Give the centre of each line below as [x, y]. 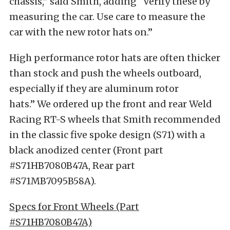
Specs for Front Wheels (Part [74, 207]
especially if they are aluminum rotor [94, 89]
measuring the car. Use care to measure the [107, 17]
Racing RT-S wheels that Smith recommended [115, 119]
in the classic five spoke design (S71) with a [107, 135]
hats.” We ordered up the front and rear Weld [111, 104]
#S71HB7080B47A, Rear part [72, 166]
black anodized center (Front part [86, 150]
